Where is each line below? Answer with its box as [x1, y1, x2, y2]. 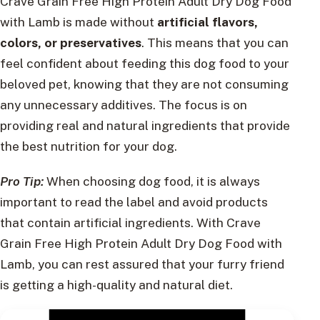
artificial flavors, [157, 14, 258, 29]
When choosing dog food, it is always [44, 174, 260, 189]
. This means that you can [141, 34, 289, 50]
